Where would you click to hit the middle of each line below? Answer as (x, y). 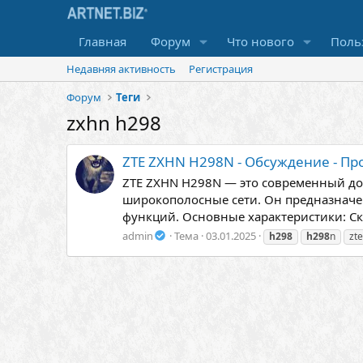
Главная (102, 41)
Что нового (260, 41)
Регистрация (221, 69)
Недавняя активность (121, 69)
